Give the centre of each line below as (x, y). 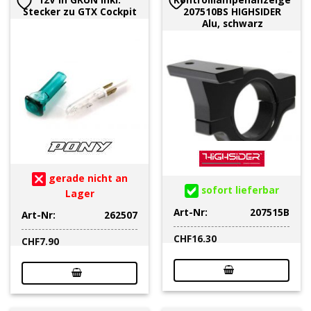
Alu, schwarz (232, 23)
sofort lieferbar (238, 190)
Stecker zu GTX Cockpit (79, 11)
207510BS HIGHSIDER (233, 11)
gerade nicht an (86, 178)
